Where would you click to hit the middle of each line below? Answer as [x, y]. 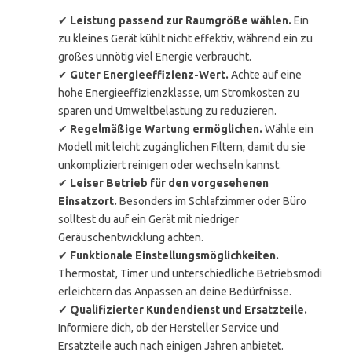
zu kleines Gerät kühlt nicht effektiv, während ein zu [185, 38]
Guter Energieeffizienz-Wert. [149, 75]
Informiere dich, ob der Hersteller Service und [169, 328]
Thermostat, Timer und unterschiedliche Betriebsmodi [190, 273]
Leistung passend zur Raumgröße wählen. [181, 20]
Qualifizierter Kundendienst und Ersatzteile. [189, 310]
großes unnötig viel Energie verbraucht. [155, 57]
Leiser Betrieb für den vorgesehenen [169, 183]
